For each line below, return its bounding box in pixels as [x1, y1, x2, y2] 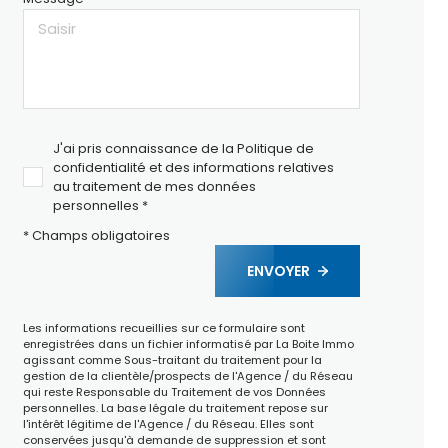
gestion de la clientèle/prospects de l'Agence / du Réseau [22, 367, 353, 384]
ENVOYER [247, 261, 311, 282]
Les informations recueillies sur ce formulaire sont [22, 319, 305, 336]
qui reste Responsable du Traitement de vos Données [22, 383, 326, 400]
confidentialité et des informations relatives [52, 159, 334, 176]
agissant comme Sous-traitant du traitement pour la [22, 351, 322, 368]
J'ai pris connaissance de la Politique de [52, 140, 314, 157]
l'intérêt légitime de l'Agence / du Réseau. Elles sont [22, 415, 314, 432]
